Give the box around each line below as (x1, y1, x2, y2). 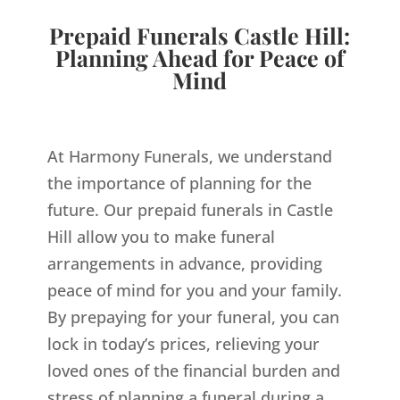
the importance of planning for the (46, 171, 312, 194)
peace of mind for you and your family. (46, 279, 342, 301)
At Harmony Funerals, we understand (46, 145, 332, 167)
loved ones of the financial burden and (46, 359, 340, 381)
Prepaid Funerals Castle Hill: (49, 20, 351, 50)
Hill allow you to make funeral (46, 225, 275, 247)
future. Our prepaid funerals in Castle (46, 198, 333, 221)
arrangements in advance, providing (46, 252, 322, 274)
